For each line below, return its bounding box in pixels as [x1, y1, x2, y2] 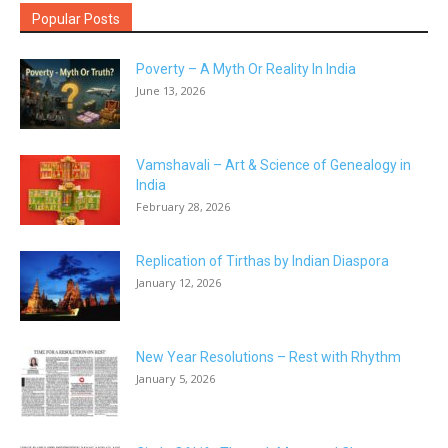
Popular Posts [32, 11, 120, 28]
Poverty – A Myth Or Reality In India [136, 61, 356, 78]
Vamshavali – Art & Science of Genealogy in [136, 157, 411, 174]
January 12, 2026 [136, 275, 221, 291]
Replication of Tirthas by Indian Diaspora [136, 253, 389, 270]
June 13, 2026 [136, 83, 205, 99]
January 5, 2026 [136, 371, 215, 387]
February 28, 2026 [136, 199, 230, 215]
